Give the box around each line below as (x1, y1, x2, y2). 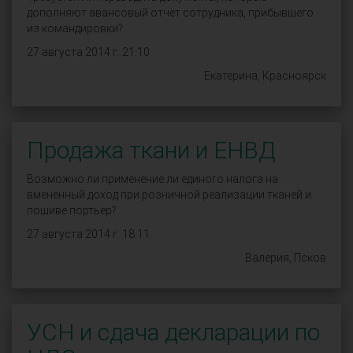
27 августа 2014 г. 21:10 (27, 46, 150, 58)
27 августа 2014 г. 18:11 (27, 228, 150, 240)
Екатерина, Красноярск (204, 69, 326, 82)
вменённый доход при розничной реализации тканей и (27, 188, 311, 201)
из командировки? (27, 22, 123, 35)
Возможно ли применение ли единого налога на (27, 173, 278, 185)
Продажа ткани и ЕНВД (27, 136, 276, 164)
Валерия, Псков (245, 251, 326, 264)
